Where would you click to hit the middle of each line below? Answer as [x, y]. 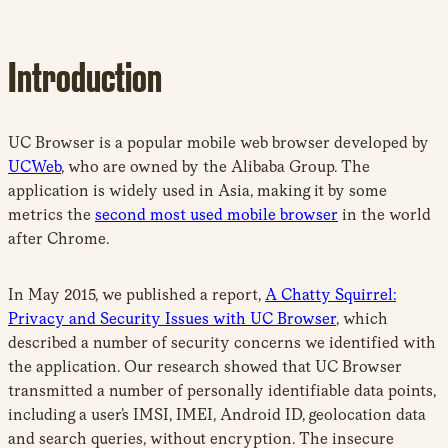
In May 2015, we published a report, [136, 294]
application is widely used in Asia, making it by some [197, 190]
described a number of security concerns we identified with [222, 342]
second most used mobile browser [216, 214]
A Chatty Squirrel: [330, 294]
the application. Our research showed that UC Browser [205, 366]
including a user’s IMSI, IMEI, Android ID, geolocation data [217, 414]
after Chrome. [58, 238]
